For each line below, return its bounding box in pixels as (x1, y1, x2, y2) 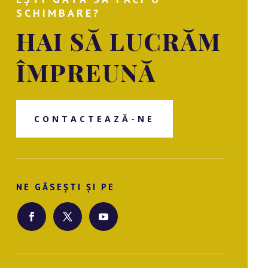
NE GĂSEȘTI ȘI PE (16, 181, 115, 193)
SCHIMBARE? (16, 6, 101, 20)
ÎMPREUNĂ (16, 56, 157, 89)
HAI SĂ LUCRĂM (16, 25, 222, 57)
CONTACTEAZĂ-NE (34, 113, 156, 125)
